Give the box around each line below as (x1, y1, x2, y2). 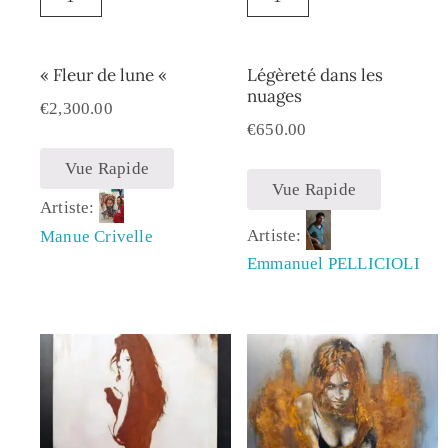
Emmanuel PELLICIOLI (246, 254, 420, 274)
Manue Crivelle (40, 226, 153, 246)
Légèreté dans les (246, 63, 383, 86)
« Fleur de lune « (40, 63, 171, 86)
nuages (246, 84, 302, 107)
